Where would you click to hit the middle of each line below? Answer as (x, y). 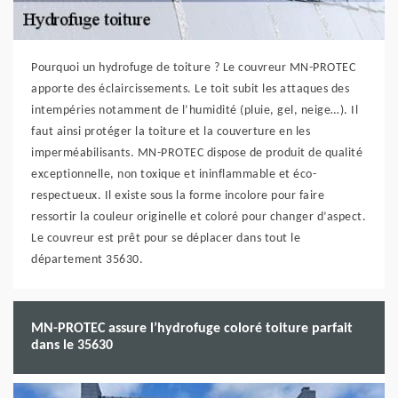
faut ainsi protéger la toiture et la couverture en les (171, 132)
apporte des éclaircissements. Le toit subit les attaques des (190, 89)
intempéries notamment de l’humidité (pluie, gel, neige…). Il (195, 111)
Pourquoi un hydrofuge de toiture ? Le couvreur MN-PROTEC (193, 68)
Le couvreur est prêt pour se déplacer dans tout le (166, 239)
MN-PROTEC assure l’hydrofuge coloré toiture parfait (192, 329)
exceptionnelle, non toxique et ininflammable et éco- (174, 175)
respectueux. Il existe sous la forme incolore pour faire (178, 196)
